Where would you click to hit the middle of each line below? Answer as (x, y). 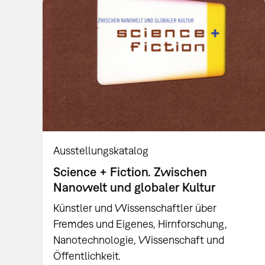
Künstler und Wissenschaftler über (135, 208)
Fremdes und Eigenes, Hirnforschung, (140, 224)
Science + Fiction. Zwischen (130, 171)
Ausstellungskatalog (101, 150)
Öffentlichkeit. (87, 256)
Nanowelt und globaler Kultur (135, 187)
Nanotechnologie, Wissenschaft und (139, 240)
